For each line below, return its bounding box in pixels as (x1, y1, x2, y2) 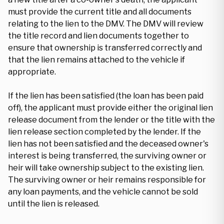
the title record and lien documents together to (8, 31, 189, 40)
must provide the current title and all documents (8, 7, 191, 16)
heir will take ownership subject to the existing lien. (8, 163, 204, 172)
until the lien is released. (8, 199, 99, 208)
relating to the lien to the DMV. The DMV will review (8, 19, 203, 28)
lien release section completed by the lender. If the (8, 127, 201, 136)
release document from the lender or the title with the (8, 115, 215, 124)
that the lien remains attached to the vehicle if (8, 55, 185, 64)
